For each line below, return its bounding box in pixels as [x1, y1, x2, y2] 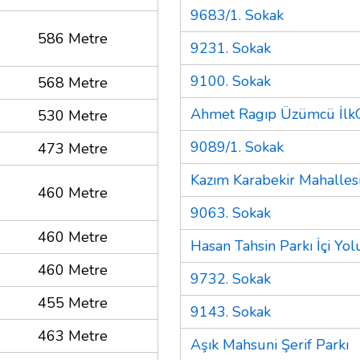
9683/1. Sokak [190, 5, 284, 25]
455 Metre [38, 292, 108, 313]
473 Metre [38, 138, 108, 158]
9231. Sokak [190, 38, 271, 58]
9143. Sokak [190, 301, 271, 321]
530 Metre [38, 105, 108, 125]
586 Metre [38, 28, 108, 48]
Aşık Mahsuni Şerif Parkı [190, 334, 349, 354]
